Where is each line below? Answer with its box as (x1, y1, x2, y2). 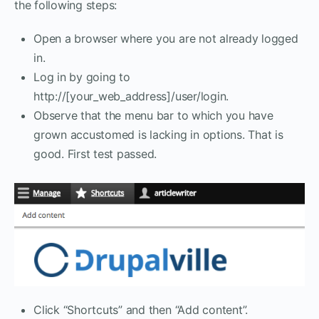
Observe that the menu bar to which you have (33, 108, 273, 122)
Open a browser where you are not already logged (33, 31, 298, 46)
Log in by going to (33, 69, 130, 84)
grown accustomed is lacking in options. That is (33, 127, 283, 142)
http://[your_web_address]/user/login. (33, 88, 229, 103)
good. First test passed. (33, 146, 157, 161)
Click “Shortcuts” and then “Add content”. (33, 303, 249, 318)
